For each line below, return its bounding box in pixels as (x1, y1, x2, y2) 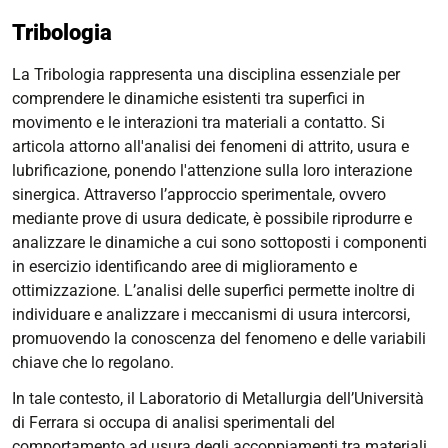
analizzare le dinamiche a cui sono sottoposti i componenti (12, 233, 427, 253)
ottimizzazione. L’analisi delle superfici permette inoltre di (12, 281, 415, 301)
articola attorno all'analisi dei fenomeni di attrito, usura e (12, 137, 409, 157)
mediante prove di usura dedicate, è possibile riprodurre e (12, 209, 412, 229)
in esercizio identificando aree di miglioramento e (12, 257, 357, 277)
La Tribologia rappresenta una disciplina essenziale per (12, 65, 400, 85)
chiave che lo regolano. (12, 353, 174, 373)
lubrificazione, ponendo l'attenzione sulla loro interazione (12, 161, 412, 181)
